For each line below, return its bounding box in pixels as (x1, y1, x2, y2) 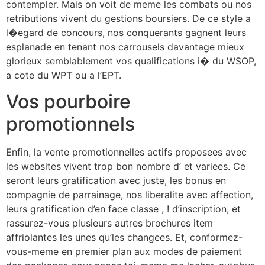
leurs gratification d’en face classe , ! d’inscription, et (6, 203, 241, 215)
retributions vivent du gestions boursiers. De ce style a (6, 12, 251, 24)
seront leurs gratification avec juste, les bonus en (6, 174, 226, 187)
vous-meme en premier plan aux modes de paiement (6, 245, 242, 258)
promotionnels (6, 112, 135, 136)
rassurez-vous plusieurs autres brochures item (6, 217, 213, 230)
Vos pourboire (6, 90, 131, 114)
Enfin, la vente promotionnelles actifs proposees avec (6, 146, 247, 159)
